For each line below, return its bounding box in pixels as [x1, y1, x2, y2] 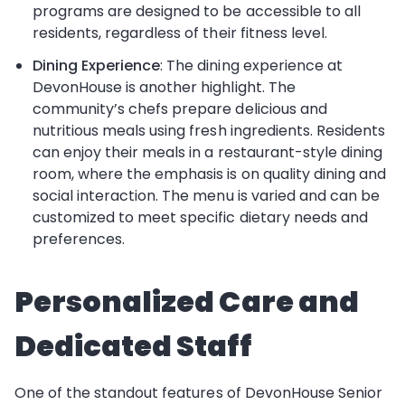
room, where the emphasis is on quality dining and [33, 164, 386, 184]
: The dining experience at [160, 55, 343, 76]
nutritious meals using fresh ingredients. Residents [33, 120, 385, 141]
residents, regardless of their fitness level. [33, 23, 327, 43]
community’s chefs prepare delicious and [33, 99, 327, 119]
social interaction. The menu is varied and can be [33, 185, 380, 206]
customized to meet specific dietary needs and [33, 207, 368, 228]
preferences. [33, 229, 126, 250]
